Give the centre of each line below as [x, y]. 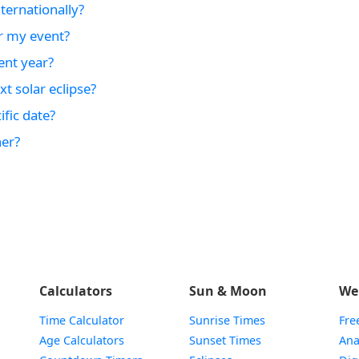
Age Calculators [81, 340]
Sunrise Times [227, 320]
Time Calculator [81, 320]
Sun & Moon [228, 291]
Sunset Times [225, 340]
